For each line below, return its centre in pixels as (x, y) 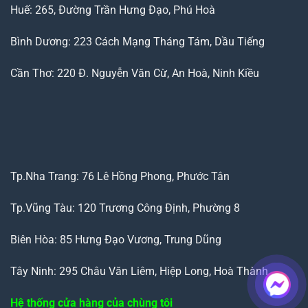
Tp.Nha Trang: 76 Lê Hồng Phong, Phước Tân (120, 177)
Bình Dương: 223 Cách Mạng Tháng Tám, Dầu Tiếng (137, 41)
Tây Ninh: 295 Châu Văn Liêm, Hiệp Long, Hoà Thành (139, 271)
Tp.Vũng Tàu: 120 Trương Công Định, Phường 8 (125, 208)
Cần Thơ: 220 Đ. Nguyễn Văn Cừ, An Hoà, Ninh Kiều (135, 73)
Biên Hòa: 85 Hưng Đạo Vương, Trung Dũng (116, 239)
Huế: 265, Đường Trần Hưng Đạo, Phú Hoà (113, 10)
